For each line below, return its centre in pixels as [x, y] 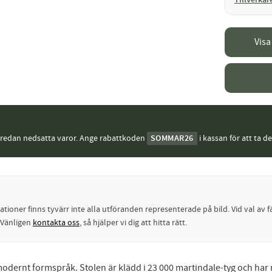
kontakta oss [56, 223]
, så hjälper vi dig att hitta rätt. [133, 223]
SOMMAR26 [172, 138]
